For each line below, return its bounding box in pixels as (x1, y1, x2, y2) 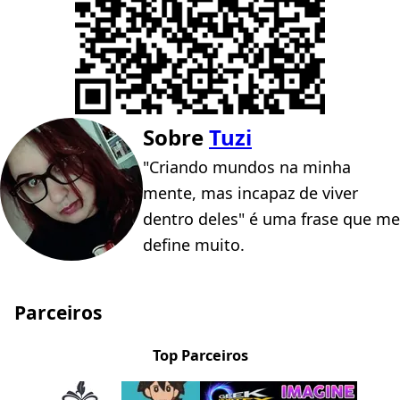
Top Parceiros (152, 345, 248, 365)
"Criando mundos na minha (143, 156, 351, 179)
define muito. (143, 234, 245, 256)
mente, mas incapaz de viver (143, 182, 358, 204)
